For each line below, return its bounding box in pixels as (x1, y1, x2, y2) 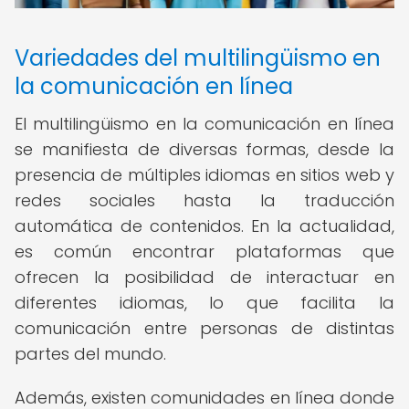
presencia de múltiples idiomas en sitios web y (15, 163, 394, 186)
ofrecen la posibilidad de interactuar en (15, 266, 394, 288)
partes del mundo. (15, 342, 166, 365)
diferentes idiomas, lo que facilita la (15, 291, 394, 314)
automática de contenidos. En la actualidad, (15, 215, 394, 237)
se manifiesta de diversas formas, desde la (15, 138, 394, 161)
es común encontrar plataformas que (15, 240, 394, 263)
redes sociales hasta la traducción (15, 189, 394, 212)
